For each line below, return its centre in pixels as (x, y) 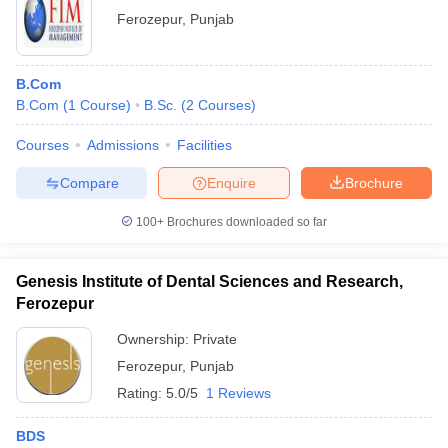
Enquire (231, 182)
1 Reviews (238, 393)
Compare (89, 182)
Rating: (141, 393)
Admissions (123, 145)
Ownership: (155, 339)
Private (215, 339)
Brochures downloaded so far (245, 222)
